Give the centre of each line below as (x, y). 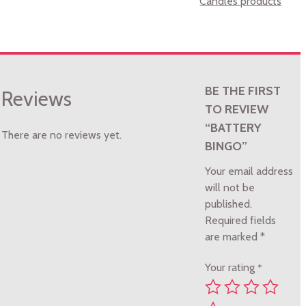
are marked (233, 237)
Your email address (249, 171)
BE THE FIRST (243, 91)
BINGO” (226, 147)
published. (229, 204)
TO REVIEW (237, 110)
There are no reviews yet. (61, 135)
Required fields (241, 221)
